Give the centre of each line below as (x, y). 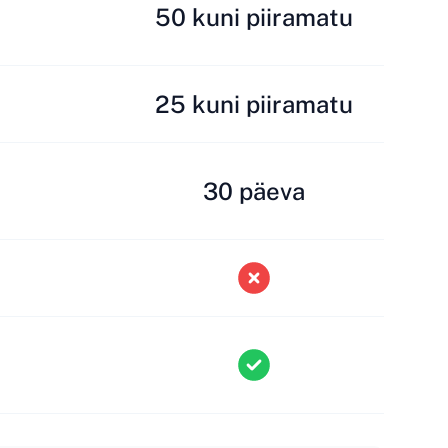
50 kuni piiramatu (254, 17)
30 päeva (254, 191)
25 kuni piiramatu (254, 104)
